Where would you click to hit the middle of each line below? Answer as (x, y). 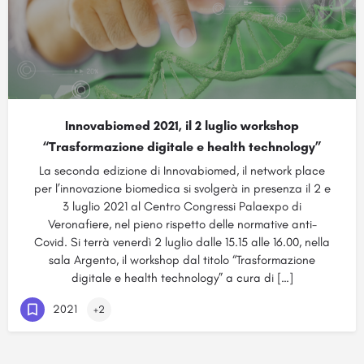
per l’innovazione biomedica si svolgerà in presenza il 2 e (182, 188)
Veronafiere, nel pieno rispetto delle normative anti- (182, 224)
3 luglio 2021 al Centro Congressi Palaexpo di (182, 206)
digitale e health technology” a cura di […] (182, 278)
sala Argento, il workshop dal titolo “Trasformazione (182, 260)
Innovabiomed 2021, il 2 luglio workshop (182, 126)
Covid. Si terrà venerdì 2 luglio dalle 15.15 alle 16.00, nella (182, 242)
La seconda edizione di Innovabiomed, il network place (182, 171)
